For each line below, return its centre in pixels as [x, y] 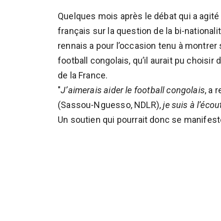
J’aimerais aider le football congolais [133, 90]
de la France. [83, 75]
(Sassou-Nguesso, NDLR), [110, 105]
